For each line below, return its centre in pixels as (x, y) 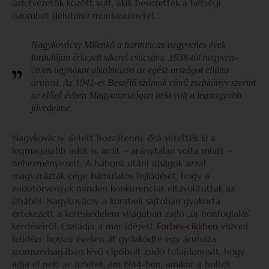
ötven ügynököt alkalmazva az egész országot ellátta (130, 70)
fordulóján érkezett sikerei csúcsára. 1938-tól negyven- (134, 57)
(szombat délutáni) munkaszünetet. (84, 15)
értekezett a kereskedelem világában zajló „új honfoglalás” (132, 213)
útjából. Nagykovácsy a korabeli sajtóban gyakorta (116, 201)
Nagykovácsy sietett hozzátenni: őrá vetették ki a (114, 138)
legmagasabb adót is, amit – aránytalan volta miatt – (122, 150)
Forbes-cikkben (187, 226)
